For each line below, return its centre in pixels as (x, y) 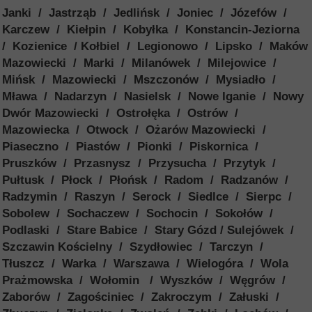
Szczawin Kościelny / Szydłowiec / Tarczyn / (134, 247)
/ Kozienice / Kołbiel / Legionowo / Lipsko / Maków (155, 46)
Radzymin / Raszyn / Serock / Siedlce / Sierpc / (149, 197)
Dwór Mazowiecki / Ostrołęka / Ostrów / (122, 113)
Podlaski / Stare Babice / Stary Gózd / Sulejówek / (150, 230)
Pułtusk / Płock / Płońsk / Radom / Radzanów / (147, 180)
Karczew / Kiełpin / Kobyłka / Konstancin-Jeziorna (153, 30)
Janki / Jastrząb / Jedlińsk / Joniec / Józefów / (146, 13)
